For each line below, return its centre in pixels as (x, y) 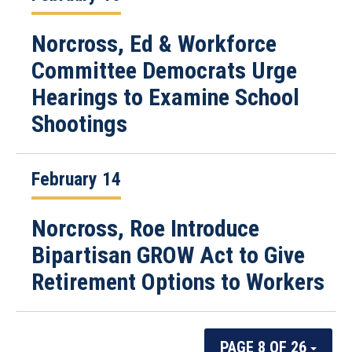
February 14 (76, 179)
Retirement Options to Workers (178, 282)
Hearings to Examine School (165, 97)
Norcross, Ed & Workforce (154, 44)
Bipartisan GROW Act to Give (168, 255)
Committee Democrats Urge (164, 70)
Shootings (79, 124)
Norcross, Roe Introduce (145, 228)
